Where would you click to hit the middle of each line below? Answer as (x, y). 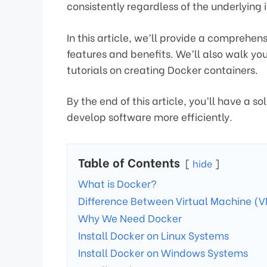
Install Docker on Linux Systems (153, 235)
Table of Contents (129, 162)
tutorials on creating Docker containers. (162, 69)
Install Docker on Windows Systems (163, 253)
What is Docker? (117, 184)
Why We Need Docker (130, 218)
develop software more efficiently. (150, 117)
